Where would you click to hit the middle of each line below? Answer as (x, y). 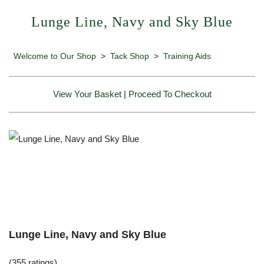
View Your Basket (87, 94)
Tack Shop (130, 56)
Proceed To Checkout (170, 94)
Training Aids (187, 56)
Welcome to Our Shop (55, 56)
